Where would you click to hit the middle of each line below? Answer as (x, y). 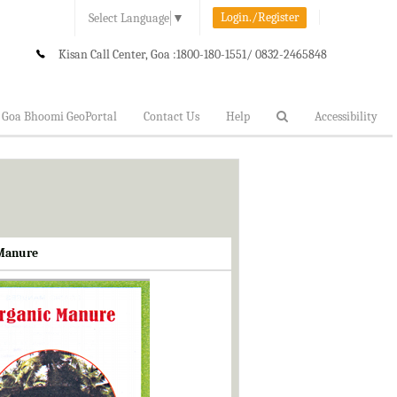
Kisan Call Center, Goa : (117, 54)
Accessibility (346, 116)
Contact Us (171, 116)
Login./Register (260, 17)
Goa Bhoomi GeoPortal (59, 116)
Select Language (129, 18)
